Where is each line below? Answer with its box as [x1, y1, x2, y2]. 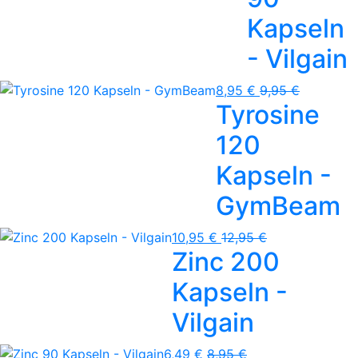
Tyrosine [216, 98, 320, 130]
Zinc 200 [172, 245, 280, 277]
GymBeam [216, 189, 340, 221]
